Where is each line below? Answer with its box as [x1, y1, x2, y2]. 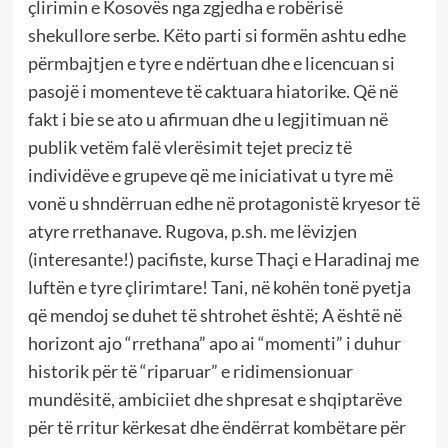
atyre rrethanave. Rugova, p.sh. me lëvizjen [27, 220, 357, 243]
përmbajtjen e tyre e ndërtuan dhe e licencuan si [27, 52, 395, 75]
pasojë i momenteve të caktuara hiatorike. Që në [27, 80, 398, 103]
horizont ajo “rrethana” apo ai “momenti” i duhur [27, 332, 401, 355]
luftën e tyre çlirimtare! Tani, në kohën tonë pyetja [27, 276, 411, 299]
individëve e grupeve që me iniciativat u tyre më [27, 164, 393, 187]
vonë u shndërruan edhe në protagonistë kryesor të [27, 192, 420, 215]
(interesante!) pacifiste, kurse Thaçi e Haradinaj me [27, 248, 419, 271]
